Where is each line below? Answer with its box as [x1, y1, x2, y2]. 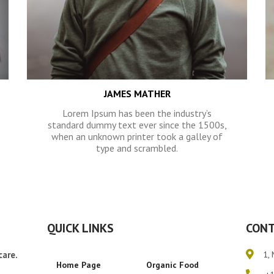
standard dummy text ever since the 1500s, [47, 119, 227, 131]
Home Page [56, 259, 101, 270]
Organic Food [146, 259, 199, 270]
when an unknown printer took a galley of [51, 130, 223, 143]
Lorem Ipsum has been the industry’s [62, 107, 212, 119]
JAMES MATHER [103, 87, 171, 100]
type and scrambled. [96, 142, 178, 154]
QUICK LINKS [46, 220, 114, 236]
